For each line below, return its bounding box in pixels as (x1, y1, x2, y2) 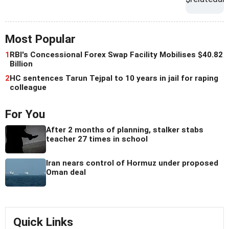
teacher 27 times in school (46, 134, 148, 144)
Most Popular (5, 32, 76, 47)
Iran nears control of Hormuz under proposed (46, 158, 218, 168)
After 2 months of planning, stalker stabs (46, 125, 203, 135)
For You (5, 107, 45, 122)
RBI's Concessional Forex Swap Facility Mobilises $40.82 (10, 50, 223, 60)
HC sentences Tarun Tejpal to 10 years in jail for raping (10, 74, 218, 83)
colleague (10, 83, 47, 93)
